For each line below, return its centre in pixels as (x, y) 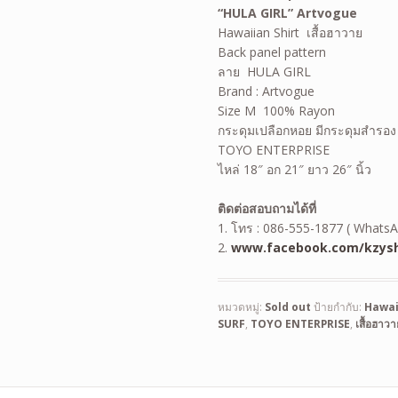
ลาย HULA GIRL (265, 71)
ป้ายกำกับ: (339, 307)
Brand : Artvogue (267, 91)
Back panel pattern (272, 52)
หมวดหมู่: (242, 307)
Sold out (288, 307)
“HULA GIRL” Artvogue (288, 12)
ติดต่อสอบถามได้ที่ (267, 209)
